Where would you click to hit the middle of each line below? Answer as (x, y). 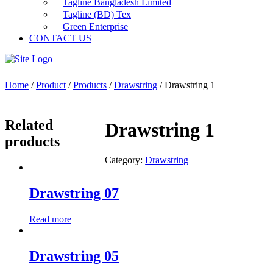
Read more (50, 219)
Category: (125, 160)
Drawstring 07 (74, 193)
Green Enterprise (95, 27)
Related (29, 125)
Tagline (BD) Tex (97, 14)
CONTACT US (60, 38)
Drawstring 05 (74, 256)
